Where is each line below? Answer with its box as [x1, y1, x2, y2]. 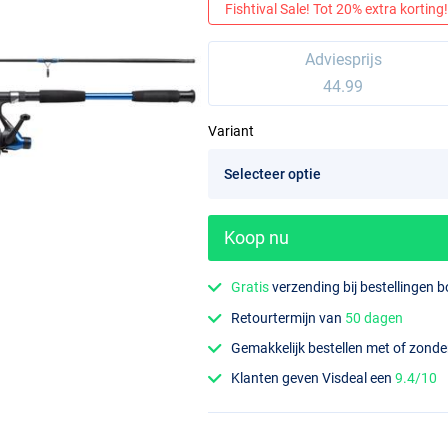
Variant [208, 123, 254, 140]
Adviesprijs [304, 50, 382, 70]
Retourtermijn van [231, 309, 346, 326]
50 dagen [345, 309, 404, 326]
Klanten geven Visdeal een [231, 370, 396, 387]
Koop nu [224, 227, 289, 249]
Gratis [231, 279, 270, 296]
